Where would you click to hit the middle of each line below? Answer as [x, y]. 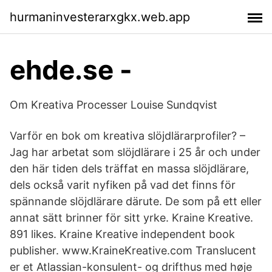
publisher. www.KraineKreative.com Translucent [133, 250]
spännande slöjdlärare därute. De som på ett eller [136, 201]
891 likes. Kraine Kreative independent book [122, 234]
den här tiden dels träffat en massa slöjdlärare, [129, 168]
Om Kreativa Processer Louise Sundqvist [114, 105]
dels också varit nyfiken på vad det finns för [123, 185]
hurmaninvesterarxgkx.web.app [100, 17]
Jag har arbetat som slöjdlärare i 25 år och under [135, 152]
